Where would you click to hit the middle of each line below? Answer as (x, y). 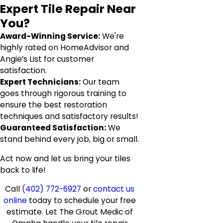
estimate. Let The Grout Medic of (70, 212)
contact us (114, 189)
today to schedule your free (81, 201)
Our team (100, 82)
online (15, 201)
